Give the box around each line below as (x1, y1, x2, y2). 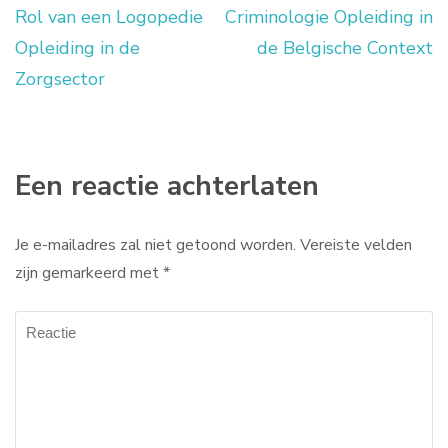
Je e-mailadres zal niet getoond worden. (15, 234, 296, 257)
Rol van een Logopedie (15, 5, 203, 30)
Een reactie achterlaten (15, 167, 319, 206)
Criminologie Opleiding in (225, 5, 433, 30)
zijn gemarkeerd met (15, 262, 163, 285)
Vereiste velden (300, 234, 412, 257)
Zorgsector (15, 67, 105, 92)
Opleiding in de (15, 36, 140, 61)
